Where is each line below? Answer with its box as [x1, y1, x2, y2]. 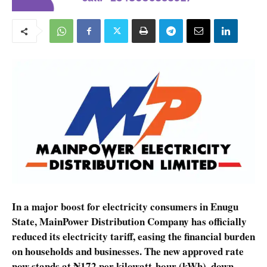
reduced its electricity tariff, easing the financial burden [12, 228, 255, 244]
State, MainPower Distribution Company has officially [12, 213, 247, 229]
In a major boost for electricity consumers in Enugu [12, 198, 238, 214]
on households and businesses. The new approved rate [12, 243, 244, 259]
